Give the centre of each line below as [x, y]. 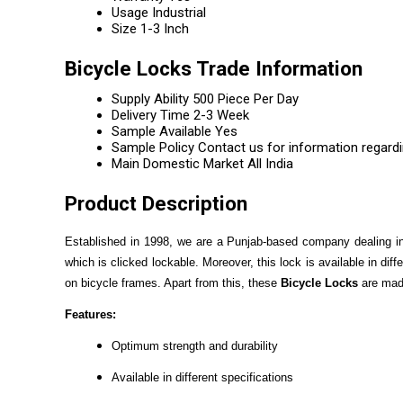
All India [270, 164]
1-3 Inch [165, 29]
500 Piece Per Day [246, 99]
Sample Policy [153, 148]
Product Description [156, 203]
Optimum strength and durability [195, 346]
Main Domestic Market [178, 164]
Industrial [179, 13]
